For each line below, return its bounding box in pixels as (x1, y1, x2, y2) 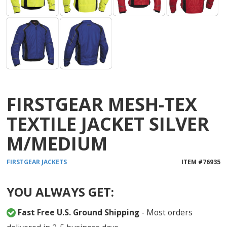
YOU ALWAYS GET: (7, 183, 115, 200)
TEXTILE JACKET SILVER (7, 111, 210, 136)
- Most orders (139, 206, 193, 218)
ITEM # (181, 157, 203, 166)
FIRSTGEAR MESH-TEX (7, 91, 198, 117)
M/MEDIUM (7, 131, 108, 156)
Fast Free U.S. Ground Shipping (18, 206, 140, 218)
